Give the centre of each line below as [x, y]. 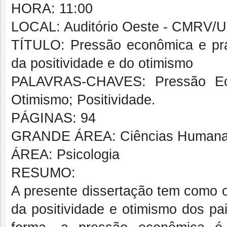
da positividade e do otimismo [102, 63]
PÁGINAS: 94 [53, 118]
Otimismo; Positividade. [83, 100]
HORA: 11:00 [52, 9]
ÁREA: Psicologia [65, 155]
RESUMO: [43, 173]
